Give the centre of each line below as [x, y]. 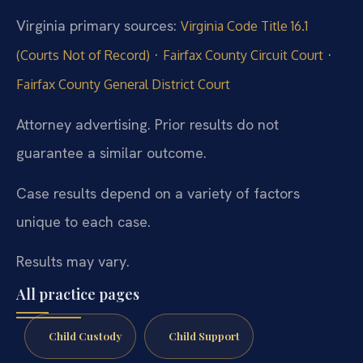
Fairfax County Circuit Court [243, 55]
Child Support [204, 336]
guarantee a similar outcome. [111, 153]
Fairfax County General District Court [123, 84]
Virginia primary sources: [98, 25]
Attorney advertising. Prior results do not [147, 125]
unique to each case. [83, 221]
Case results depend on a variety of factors [158, 193]
